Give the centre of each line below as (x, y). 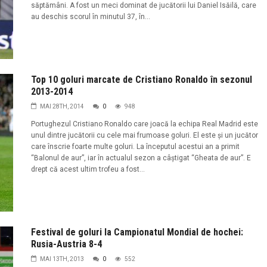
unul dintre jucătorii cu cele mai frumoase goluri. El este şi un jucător (144, 136)
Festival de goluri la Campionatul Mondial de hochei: (137, 232)
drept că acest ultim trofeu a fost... (88, 170)
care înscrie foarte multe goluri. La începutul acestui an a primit (135, 147)
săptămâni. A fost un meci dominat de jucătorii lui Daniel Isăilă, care (143, 6)
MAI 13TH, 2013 (62, 259)
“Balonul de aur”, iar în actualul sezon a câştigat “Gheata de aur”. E (141, 158)
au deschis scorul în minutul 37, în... (90, 17)
